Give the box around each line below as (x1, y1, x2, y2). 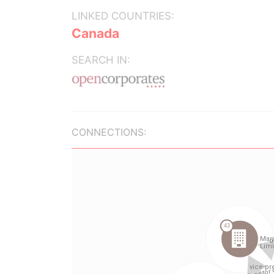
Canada (72, 26, 119, 41)
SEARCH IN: (72, 54, 130, 66)
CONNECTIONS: (72, 126, 146, 138)
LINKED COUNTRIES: (72, 10, 174, 22)
